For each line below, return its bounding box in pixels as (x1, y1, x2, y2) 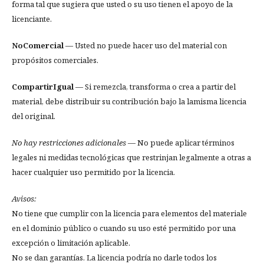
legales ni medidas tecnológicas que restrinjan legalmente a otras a (12, 151, 251, 163)
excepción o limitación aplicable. (12, 237, 130, 248)
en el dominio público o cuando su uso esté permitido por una (12, 222, 236, 233)
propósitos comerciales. (12, 54, 98, 65)
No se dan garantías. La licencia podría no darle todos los (12, 252, 217, 263)
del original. (12, 110, 55, 121)
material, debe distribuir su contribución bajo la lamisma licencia (12, 95, 246, 107)
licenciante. (12, 13, 52, 24)
